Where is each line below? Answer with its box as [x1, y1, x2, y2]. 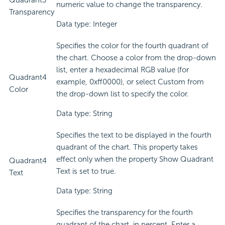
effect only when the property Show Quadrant [56, 155, 213, 164]
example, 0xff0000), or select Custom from [56, 77, 204, 87]
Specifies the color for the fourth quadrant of [56, 41, 208, 51]
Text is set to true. [56, 167, 116, 176]
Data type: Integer [56, 20, 117, 29]
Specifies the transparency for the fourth [56, 208, 193, 217]
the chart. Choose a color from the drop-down [56, 53, 216, 63]
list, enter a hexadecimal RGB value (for [56, 65, 189, 75]
